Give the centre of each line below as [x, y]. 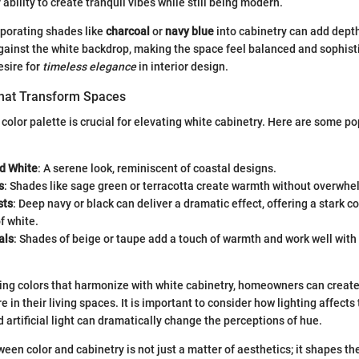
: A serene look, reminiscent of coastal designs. [157, 169]
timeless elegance [89, 67]
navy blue [190, 32]
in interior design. [182, 67]
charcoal [128, 32]
